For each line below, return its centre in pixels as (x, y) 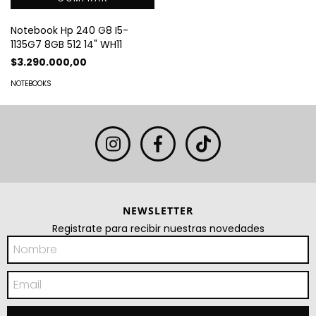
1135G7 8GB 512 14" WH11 (66, 44)
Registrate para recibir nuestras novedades (158, 228)
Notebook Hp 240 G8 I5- (69, 30)
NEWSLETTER (158, 210)
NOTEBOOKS (31, 83)
